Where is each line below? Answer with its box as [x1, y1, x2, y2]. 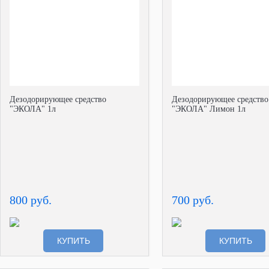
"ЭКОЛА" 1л [10, 104, 56, 113]
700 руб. [172, 193, 214, 207]
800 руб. [10, 193, 52, 207]
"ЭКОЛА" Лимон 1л [172, 104, 246, 113]
